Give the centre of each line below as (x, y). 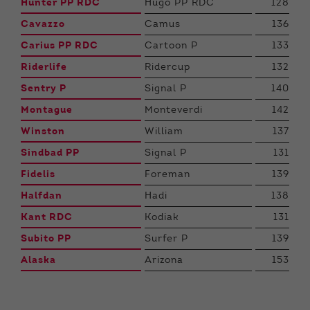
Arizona (164, 261)
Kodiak (162, 218)
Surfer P (166, 239)
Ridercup (167, 67)
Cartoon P (171, 46)
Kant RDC (47, 218)
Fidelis (38, 175)
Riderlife (44, 67)
